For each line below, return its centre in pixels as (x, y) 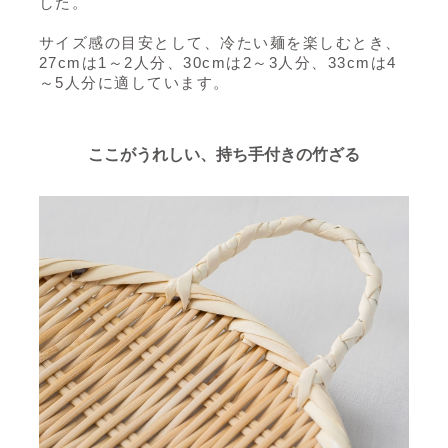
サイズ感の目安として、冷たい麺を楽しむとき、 (220, 42)
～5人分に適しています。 (134, 82)
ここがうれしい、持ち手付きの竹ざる (224, 154)
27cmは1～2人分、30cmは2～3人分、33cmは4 (217, 62)
